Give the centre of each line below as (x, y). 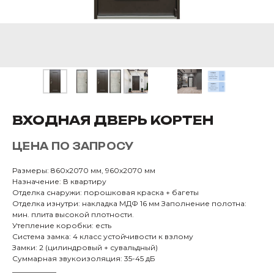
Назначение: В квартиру (59, 181)
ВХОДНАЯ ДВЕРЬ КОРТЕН (113, 120)
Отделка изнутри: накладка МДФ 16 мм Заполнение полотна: (129, 203)
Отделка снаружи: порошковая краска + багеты (106, 192)
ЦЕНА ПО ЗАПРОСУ (73, 146)
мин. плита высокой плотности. (73, 214)
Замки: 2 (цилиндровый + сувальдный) (85, 247)
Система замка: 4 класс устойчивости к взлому (103, 236)
